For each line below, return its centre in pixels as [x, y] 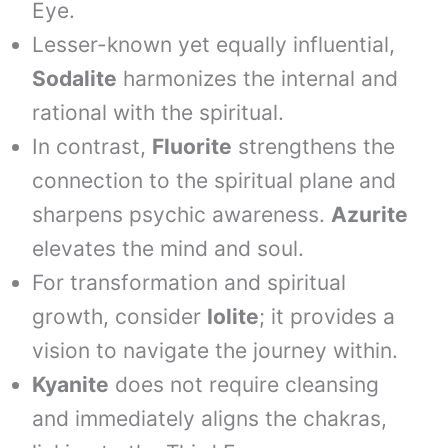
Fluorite [192, 146]
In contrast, [92, 146]
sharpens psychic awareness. [182, 214]
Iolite [233, 316]
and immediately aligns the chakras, [210, 418]
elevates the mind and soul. [168, 248]
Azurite [370, 214]
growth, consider [120, 316]
